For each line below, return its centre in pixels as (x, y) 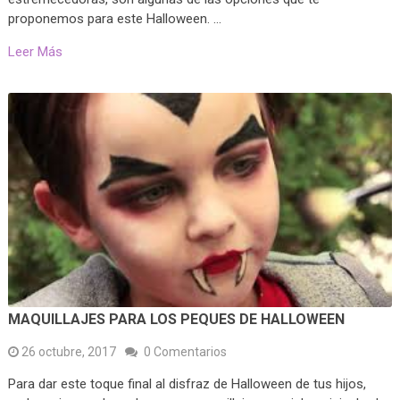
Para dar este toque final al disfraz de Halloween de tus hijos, (187, 384)
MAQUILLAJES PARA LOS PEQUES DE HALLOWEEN (176, 320)
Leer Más (35, 51)
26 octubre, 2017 (68, 352)
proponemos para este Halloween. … (114, 18)
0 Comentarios (185, 352)
